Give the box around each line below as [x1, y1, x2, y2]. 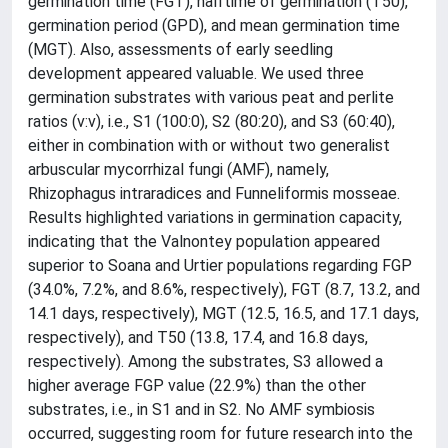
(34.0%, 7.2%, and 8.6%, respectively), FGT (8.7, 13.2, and [28, 280, 420, 299]
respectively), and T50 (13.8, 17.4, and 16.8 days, [28, 328, 368, 347]
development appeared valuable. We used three [28, 64, 364, 83]
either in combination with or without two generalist [28, 136, 390, 155]
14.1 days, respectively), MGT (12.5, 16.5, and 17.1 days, [28, 304, 419, 323]
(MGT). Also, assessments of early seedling [28, 40, 333, 59]
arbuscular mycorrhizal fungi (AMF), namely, [28, 160, 329, 179]
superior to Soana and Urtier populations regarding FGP [28, 256, 412, 275]
